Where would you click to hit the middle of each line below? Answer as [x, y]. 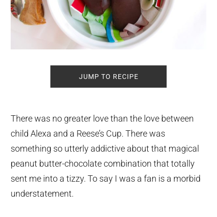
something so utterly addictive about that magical [105, 148]
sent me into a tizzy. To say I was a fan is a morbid [106, 178]
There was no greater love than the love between [102, 118]
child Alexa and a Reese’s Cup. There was [88, 133]
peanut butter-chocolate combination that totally [103, 163]
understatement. [42, 193]
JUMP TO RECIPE [108, 76]
